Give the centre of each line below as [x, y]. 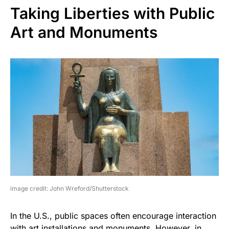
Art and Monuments [84, 32]
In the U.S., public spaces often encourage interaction [113, 215]
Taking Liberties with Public [112, 14]
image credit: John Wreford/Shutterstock [70, 188]
